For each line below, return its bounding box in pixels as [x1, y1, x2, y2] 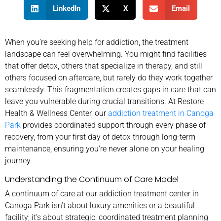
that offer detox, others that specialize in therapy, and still [5, 61, 202, 71]
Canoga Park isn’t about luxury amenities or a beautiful [5, 200, 195, 210]
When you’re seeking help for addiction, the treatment [5, 37, 188, 47]
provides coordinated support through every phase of [21, 120, 206, 130]
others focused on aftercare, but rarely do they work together [5, 73, 213, 82]
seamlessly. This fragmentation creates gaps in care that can [5, 84, 216, 94]
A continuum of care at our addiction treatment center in [5, 188, 199, 198]
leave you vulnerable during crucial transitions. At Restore [5, 96, 204, 106]
